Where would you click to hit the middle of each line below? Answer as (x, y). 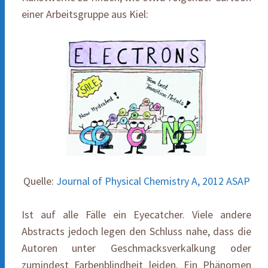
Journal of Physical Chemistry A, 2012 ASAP (153, 181)
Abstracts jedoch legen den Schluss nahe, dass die (136, 231)
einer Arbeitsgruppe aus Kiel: (85, 14)
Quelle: (39, 181)
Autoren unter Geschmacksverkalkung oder (136, 248)
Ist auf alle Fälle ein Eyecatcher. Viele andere (136, 214)
